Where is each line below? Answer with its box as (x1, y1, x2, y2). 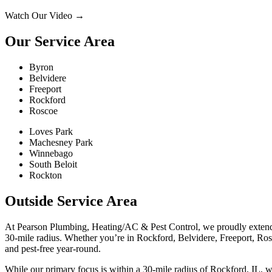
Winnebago (29, 148, 73, 159)
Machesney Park (29, 137, 93, 148)
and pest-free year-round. (5, 243, 101, 254)
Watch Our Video (5, 10, 75, 21)
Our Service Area (5, 33, 115, 50)
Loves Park (29, 126, 73, 137)
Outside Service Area (5, 192, 137, 209)
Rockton (29, 170, 62, 181)
